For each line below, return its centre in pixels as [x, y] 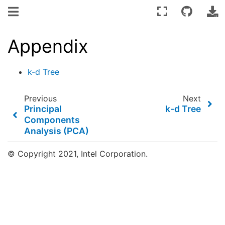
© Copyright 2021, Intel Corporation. [78, 153]
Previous [40, 98]
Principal [43, 108]
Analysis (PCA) [57, 131]
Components [52, 120]
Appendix [48, 46]
